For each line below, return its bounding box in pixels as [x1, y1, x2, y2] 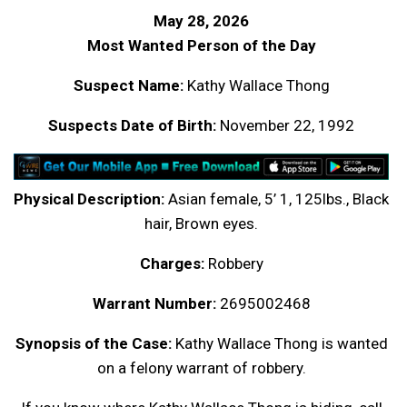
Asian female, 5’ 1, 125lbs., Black [164, 190, 389, 209]
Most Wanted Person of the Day [86, 36, 316, 55]
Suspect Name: [73, 76, 184, 95]
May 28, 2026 [154, 12, 249, 31]
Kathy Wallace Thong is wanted [171, 334, 388, 353]
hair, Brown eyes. [144, 214, 258, 233]
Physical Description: [14, 190, 164, 209]
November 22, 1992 [216, 116, 354, 135]
